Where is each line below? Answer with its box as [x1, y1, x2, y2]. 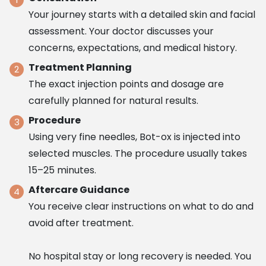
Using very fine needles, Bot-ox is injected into [28, 130, 241, 144]
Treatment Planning [28, 61, 132, 74]
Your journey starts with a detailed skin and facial [28, 8, 256, 21]
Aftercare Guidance [28, 183, 130, 197]
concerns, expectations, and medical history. [28, 41, 237, 55]
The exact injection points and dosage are [28, 77, 224, 91]
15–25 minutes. [28, 163, 97, 177]
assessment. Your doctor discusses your [28, 24, 214, 38]
